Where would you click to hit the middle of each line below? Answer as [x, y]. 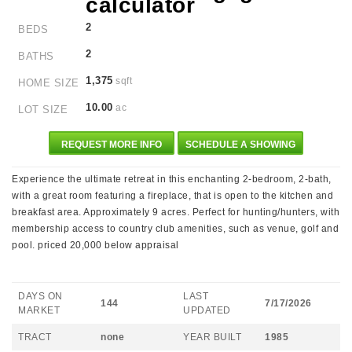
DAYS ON [40, 296]
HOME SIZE [49, 83]
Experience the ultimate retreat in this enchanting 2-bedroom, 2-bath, [172, 179]
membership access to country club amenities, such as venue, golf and [175, 229]
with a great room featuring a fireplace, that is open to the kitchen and [172, 196]
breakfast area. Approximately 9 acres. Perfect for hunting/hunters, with [176, 212]
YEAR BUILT [212, 337]
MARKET [39, 310]
